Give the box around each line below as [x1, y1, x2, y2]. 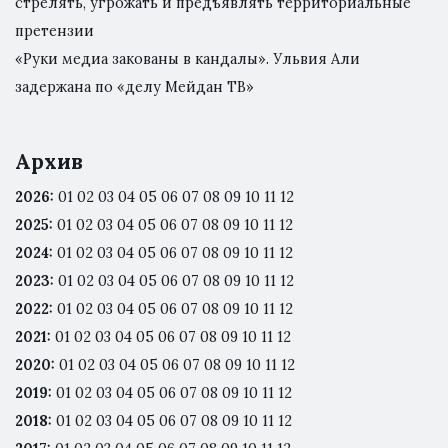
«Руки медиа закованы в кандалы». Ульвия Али [15, 49, 360, 68]
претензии [15, 21, 94, 40]
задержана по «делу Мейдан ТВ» [15, 77, 254, 96]
